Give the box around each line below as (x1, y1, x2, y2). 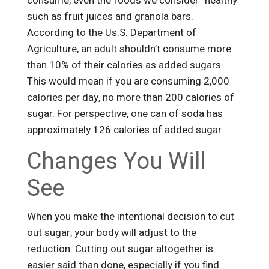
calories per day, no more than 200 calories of (26, 90, 234, 106)
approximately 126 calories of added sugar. (26, 122, 226, 138)
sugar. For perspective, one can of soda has (26, 106, 223, 122)
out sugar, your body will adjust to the (26, 225, 196, 241)
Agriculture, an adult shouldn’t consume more (26, 41, 231, 57)
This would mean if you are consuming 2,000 (26, 74, 229, 89)
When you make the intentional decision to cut (26, 209, 234, 225)
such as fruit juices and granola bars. (26, 9, 193, 25)
